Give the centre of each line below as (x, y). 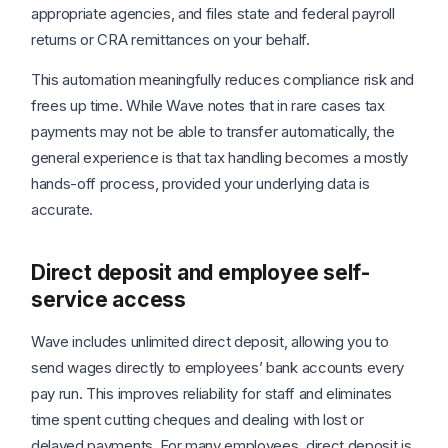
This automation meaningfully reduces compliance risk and (223, 80)
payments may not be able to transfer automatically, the (213, 132)
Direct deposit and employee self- (201, 273)
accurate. (62, 210)
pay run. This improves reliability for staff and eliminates (212, 394)
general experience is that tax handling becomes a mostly (220, 158)
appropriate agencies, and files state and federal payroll (213, 14)
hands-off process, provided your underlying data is (200, 184)
